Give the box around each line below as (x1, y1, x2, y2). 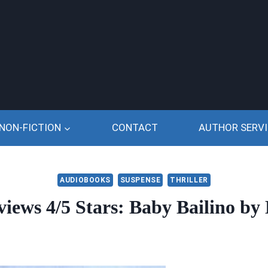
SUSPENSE (120, 176, 161, 185)
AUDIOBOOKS (60, 176, 111, 185)
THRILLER (170, 176, 208, 185)
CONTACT (111, 121, 158, 134)
